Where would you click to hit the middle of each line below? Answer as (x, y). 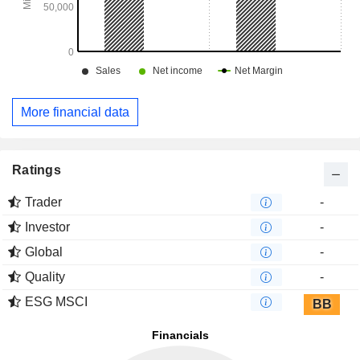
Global (44, 252)
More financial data (75, 112)
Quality (45, 277)
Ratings (37, 170)
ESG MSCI (56, 302)
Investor (47, 227)
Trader (43, 202)
